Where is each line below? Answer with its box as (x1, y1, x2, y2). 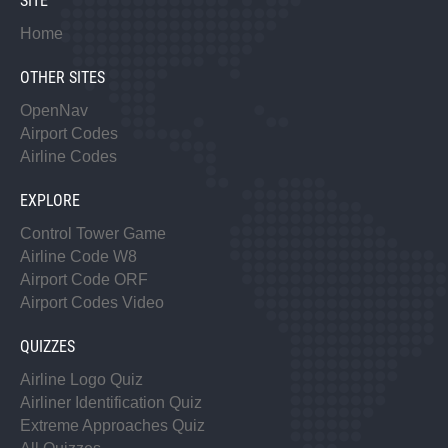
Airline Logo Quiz (20, 371, 143, 389)
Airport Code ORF (20, 271, 148, 289)
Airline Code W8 (20, 248, 137, 266)
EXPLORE (20, 191, 80, 211)
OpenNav (20, 102, 88, 120)
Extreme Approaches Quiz (20, 417, 205, 435)
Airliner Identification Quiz (20, 394, 202, 412)
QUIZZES (20, 337, 75, 357)
